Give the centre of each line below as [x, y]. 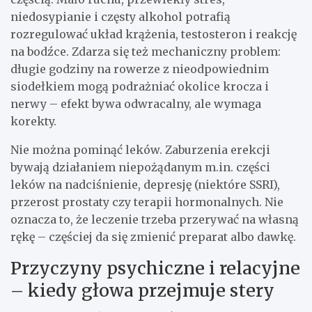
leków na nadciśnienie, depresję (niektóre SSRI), [145, 185]
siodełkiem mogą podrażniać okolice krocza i [140, 87]
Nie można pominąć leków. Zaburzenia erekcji [140, 150]
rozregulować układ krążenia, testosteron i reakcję [154, 34]
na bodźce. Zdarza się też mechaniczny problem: [146, 52]
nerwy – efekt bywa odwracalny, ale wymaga [136, 104]
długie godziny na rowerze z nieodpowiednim [140, 69]
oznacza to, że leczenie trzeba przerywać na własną [155, 220]
